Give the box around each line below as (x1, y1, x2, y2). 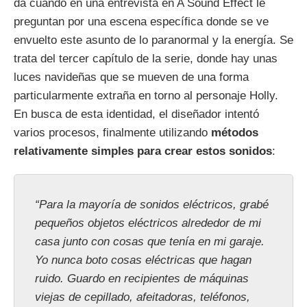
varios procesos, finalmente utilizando (14, 126, 211, 140)
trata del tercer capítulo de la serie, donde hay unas (14, 52, 278, 66)
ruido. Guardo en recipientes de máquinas (35, 272, 249, 286)
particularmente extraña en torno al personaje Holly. (14, 89, 278, 103)
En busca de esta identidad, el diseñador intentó (14, 108, 259, 121)
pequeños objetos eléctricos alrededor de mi (35, 217, 261, 230)
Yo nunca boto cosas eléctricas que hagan (35, 254, 251, 267)
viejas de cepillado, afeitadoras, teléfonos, (35, 291, 250, 304)
